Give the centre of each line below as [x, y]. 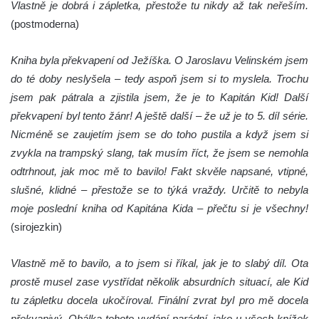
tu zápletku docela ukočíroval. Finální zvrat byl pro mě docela [159, 300]
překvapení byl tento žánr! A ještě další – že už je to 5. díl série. [159, 116]
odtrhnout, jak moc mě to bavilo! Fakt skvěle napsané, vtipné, [159, 172]
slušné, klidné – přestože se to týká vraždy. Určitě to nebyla [159, 190]
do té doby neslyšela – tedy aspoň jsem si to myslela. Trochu [159, 79]
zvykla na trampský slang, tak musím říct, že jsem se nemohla [159, 153]
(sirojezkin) [36, 227]
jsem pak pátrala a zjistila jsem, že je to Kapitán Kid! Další [159, 98]
